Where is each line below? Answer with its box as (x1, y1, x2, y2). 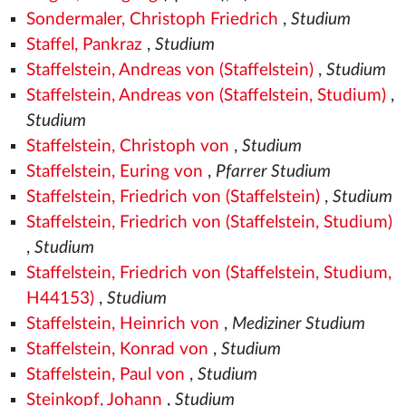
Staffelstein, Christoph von (25, 138, 229, 155)
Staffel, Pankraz (25, 36, 142, 53)
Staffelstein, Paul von (25, 366, 185, 383)
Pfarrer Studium (215, 163, 331, 180)
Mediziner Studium (231, 315, 365, 333)
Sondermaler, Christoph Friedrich (25, 11, 278, 28)
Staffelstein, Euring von (25, 163, 203, 180)
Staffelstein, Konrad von (25, 341, 208, 358)
